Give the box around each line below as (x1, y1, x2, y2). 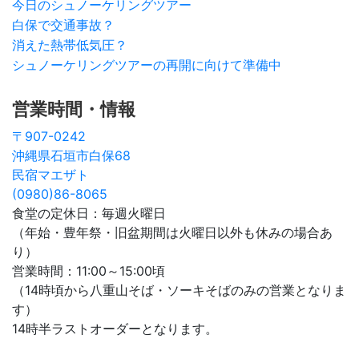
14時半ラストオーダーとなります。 (12, 321, 218, 337)
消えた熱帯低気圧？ (12, 37, 127, 54)
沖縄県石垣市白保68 (12, 147, 131, 164)
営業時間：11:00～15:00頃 (12, 263, 165, 280)
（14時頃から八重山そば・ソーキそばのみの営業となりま (12, 282, 346, 299)
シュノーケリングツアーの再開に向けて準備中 (12, 57, 281, 74)
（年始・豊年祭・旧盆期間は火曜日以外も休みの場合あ (12, 224, 333, 241)
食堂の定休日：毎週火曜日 (12, 205, 166, 222)
